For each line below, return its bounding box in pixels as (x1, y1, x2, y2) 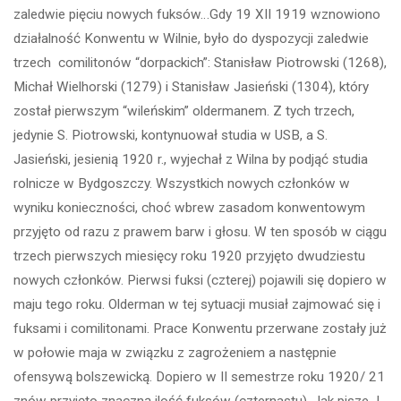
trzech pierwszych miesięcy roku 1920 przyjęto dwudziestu (13, 248, 366, 265)
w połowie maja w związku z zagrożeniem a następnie (13, 345, 337, 362)
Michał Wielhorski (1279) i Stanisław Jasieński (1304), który (13, 79, 370, 96)
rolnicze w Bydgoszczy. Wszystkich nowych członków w (13, 175, 351, 192)
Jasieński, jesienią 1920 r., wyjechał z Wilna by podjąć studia (13, 151, 369, 168)
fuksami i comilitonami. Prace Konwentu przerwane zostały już (13, 320, 388, 337)
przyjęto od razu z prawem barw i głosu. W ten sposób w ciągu (13, 224, 388, 241)
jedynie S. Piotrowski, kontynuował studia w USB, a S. (13, 127, 328, 144)
